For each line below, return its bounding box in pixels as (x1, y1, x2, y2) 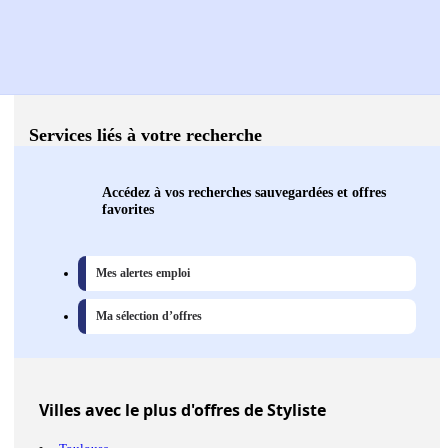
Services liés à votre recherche (29, 125, 262, 146)
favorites (102, 201, 154, 218)
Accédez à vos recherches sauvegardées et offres (102, 184, 386, 201)
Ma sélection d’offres (96, 309, 202, 324)
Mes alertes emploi (96, 266, 190, 281)
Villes (39, 399, 81, 422)
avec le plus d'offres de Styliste (81, 399, 326, 422)
